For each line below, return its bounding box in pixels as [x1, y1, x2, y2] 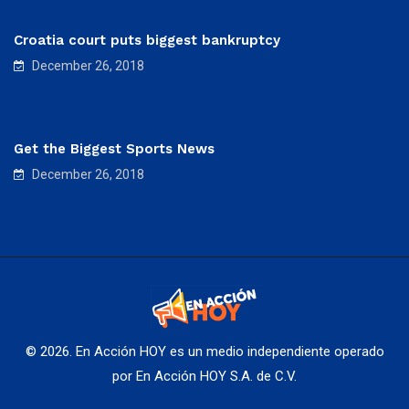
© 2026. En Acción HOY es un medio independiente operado [25, 342, 384, 360]
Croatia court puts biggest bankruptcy [14, 31, 280, 48]
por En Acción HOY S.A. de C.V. [112, 367, 297, 384]
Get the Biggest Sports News [14, 140, 215, 157]
